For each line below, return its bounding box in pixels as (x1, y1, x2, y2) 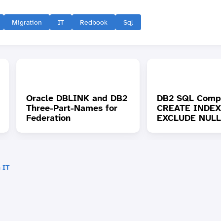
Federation (26, 111, 71, 124)
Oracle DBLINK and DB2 (26, 92, 127, 104)
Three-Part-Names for (26, 102, 117, 114)
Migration (11, 17, 42, 27)
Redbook (79, 17, 108, 27)
